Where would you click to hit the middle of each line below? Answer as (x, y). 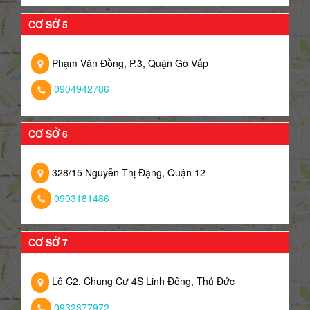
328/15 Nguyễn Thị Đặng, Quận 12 (127, 172)
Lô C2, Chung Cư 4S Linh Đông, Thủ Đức (142, 281)
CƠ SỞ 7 (48, 243)
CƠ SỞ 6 (48, 133)
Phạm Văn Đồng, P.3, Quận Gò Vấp (129, 63)
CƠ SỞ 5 (48, 24)
